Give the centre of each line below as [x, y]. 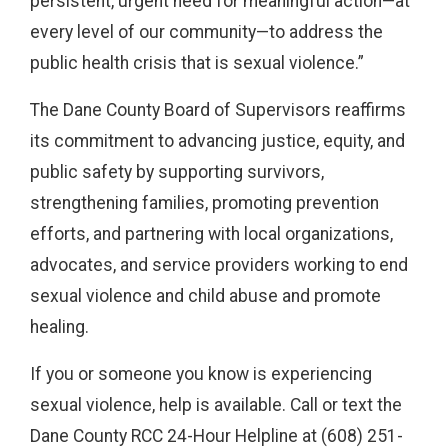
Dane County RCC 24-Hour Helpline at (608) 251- [216, 436]
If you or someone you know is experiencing [201, 374]
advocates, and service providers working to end [219, 265]
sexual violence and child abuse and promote [205, 296]
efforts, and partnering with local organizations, [211, 234]
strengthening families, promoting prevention [204, 203]
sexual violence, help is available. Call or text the [216, 405]
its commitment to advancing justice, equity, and [217, 141]
